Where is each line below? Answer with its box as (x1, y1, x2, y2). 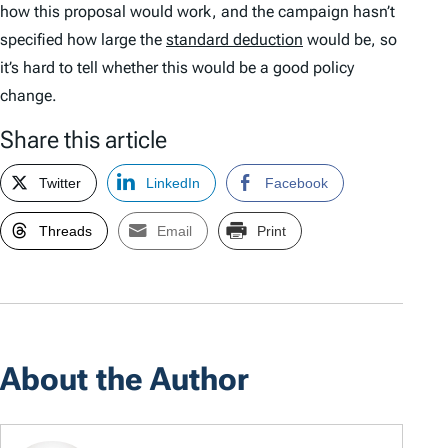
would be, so (303, 29, 397, 49)
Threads (39, 222, 92, 239)
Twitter (39, 174, 81, 191)
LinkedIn (146, 174, 200, 191)
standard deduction (166, 29, 303, 49)
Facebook (265, 174, 328, 191)
